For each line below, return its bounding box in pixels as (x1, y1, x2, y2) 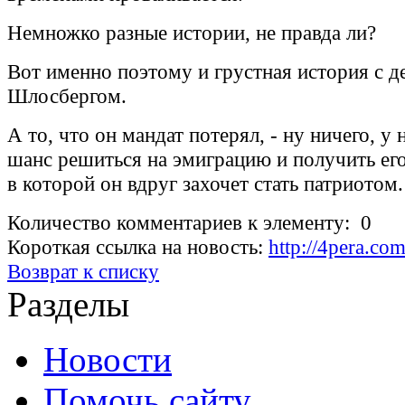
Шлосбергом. (7, 84, 127, 108)
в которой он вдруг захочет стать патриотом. (7, 172, 403, 196)
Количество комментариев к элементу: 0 (7, 211, 372, 235)
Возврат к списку (7, 259, 159, 284)
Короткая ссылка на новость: (7, 235, 268, 259)
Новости (43, 340, 172, 379)
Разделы (7, 285, 129, 324)
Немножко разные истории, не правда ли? (7, 21, 376, 45)
